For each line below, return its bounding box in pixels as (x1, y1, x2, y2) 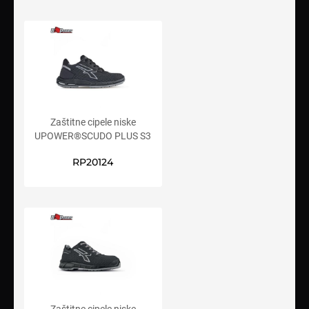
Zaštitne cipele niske (50, 117, 136, 128)
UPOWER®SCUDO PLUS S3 (34, 130, 152, 141)
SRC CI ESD (68, 144, 117, 155)
